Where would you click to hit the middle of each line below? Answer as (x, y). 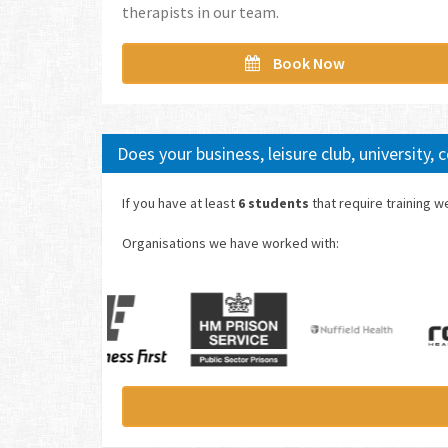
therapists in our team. (200, 12)
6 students (273, 203)
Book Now (308, 63)
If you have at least (180, 203)
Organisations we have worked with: (230, 243)
